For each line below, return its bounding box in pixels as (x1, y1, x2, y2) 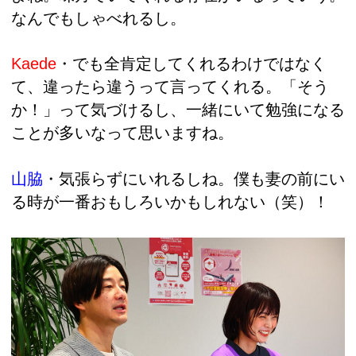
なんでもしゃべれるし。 (11, 9, 186, 27)
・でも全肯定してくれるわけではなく (56, 55, 327, 73)
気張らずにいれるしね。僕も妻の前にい (59, 170, 345, 188)
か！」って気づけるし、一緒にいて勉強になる (11, 101, 345, 119)
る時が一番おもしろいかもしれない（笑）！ (11, 193, 329, 211)
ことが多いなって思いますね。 (11, 124, 234, 142)
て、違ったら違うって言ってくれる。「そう (11, 78, 329, 96)
